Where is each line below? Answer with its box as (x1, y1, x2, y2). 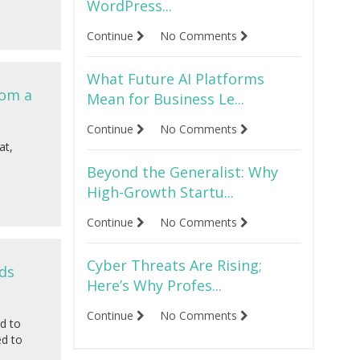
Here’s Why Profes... (87, 276, 222, 296)
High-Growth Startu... (87, 182, 234, 202)
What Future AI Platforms (87, 69, 264, 89)
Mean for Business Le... (87, 89, 244, 109)
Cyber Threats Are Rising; (87, 256, 262, 276)
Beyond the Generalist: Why (87, 162, 278, 182)
